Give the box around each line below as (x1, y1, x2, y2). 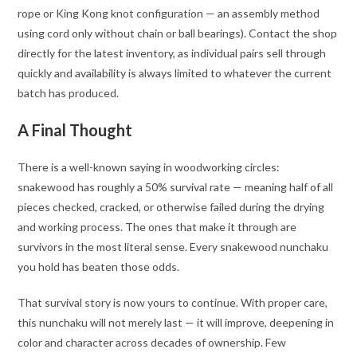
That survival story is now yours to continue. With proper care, (18, 295, 328, 309)
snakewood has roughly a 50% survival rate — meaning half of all (18, 179, 334, 194)
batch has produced (18, 85, 117, 100)
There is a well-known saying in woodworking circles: (18, 159, 280, 174)
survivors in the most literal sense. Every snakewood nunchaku (18, 239, 329, 253)
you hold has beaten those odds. (18, 259, 180, 273)
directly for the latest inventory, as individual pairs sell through (18, 45, 327, 60)
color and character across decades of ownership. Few (18, 335, 287, 349)
